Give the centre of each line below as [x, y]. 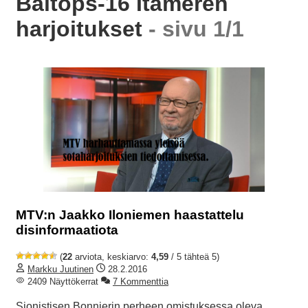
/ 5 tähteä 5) [194, 256]
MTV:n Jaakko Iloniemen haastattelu [130, 215]
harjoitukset [82, 29]
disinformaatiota [67, 230]
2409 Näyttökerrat [62, 281]
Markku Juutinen [60, 269]
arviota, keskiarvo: [112, 256]
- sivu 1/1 [196, 29]
